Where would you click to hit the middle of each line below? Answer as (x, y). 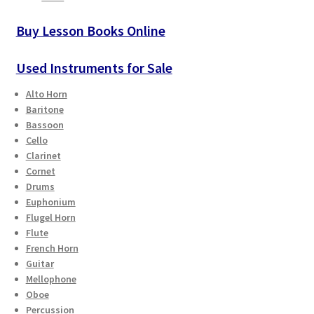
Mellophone (51, 279)
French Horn (52, 248)
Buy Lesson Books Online (90, 30)
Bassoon (45, 125)
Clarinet (43, 156)
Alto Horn (46, 94)
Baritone (45, 110)
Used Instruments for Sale (94, 68)
